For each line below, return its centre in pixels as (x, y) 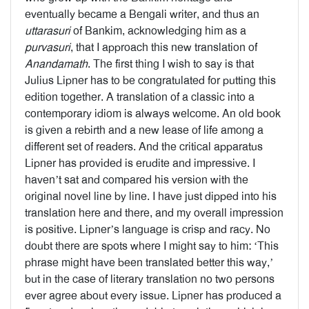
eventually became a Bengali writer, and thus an (142, 14)
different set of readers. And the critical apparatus (144, 147)
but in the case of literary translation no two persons (150, 279)
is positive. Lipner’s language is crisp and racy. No (148, 229)
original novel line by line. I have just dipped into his (151, 196)
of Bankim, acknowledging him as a (158, 31)
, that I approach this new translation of (164, 47)
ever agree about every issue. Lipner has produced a (153, 296)
